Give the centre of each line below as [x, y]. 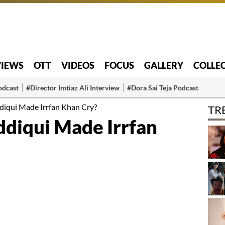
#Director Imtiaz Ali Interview [73, 87]
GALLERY [164, 65]
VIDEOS [78, 65]
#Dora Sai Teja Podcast [163, 87]
